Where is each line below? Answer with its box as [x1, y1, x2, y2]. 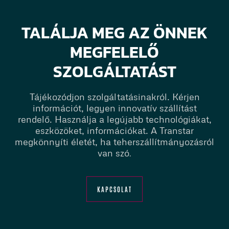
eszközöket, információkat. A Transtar [35, 125, 194, 136]
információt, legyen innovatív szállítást [32, 102, 197, 114]
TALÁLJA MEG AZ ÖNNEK [21, 20, 208, 45]
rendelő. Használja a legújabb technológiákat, [17, 113, 212, 125]
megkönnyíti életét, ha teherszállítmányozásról [15, 136, 214, 148]
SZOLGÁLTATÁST [53, 59, 176, 84]
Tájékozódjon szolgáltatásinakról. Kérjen [29, 91, 200, 103]
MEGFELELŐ [70, 40, 159, 65]
